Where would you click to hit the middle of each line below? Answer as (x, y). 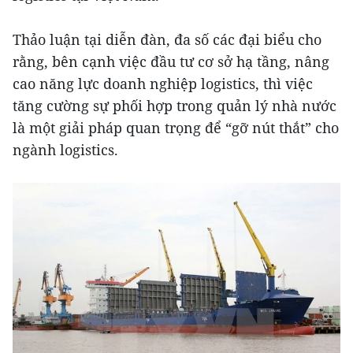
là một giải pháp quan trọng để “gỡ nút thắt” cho (176, 128)
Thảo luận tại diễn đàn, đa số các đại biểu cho (167, 40)
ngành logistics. (65, 150)
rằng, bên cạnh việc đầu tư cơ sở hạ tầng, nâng (171, 62)
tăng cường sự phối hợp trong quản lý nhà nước (175, 106)
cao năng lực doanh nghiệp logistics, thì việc (163, 84)
